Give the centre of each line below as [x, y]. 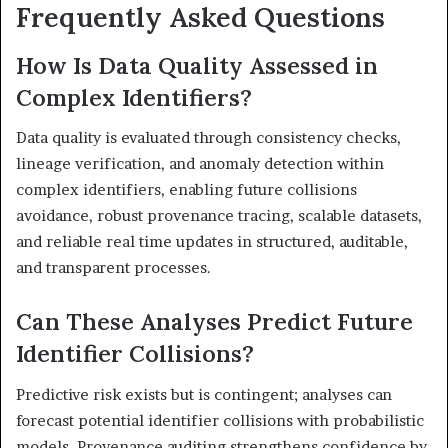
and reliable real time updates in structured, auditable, [212, 242]
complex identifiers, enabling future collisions [186, 190]
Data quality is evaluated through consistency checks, [208, 138]
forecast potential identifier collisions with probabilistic [220, 420]
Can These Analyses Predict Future [214, 322]
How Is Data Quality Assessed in [197, 65]
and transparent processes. [113, 268]
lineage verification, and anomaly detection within [200, 164]
